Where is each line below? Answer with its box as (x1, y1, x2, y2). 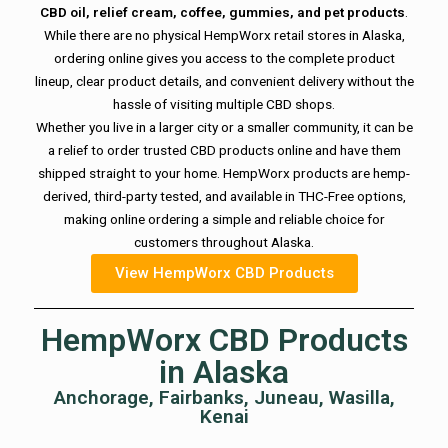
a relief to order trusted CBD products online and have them (47, 142, 401, 159)
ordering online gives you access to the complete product (53, 50, 395, 67)
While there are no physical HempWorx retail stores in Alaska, (43, 27, 405, 44)
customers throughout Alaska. (134, 234, 314, 251)
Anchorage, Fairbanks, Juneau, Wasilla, (53, 386, 395, 410)
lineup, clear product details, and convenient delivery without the (34, 73, 414, 90)
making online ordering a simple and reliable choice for (63, 211, 385, 228)
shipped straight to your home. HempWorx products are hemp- (38, 165, 410, 182)
